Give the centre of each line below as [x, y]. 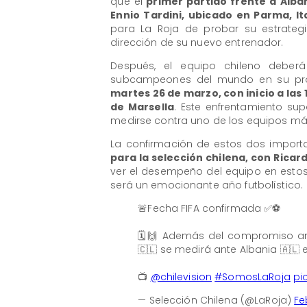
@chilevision [181, 277]
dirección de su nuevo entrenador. [197, 43]
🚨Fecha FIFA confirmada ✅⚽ [209, 208]
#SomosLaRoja [253, 277]
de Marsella [143, 107]
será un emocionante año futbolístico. [207, 185]
